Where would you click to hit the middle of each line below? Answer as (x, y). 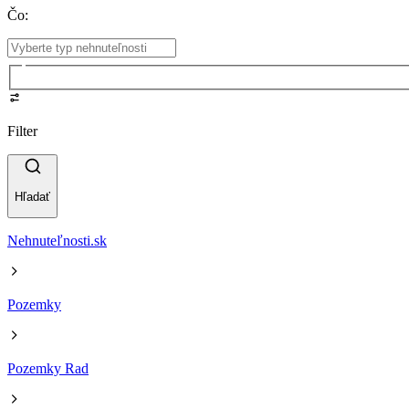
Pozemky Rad (48, 369)
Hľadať (32, 197)
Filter (22, 131)
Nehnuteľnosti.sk (57, 241)
